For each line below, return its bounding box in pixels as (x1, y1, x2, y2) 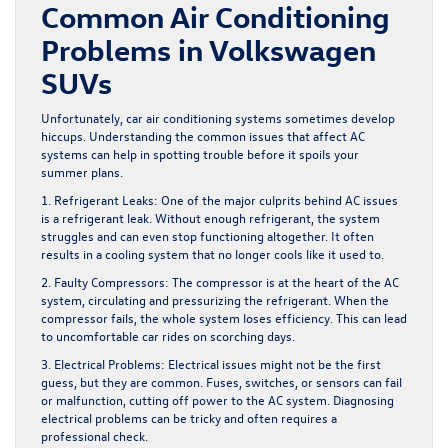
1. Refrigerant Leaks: (41, 191, 161, 209)
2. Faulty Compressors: (41, 273, 172, 291)
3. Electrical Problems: (41, 355, 165, 373)
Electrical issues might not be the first (165, 355, 381, 373)
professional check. (41, 427, 148, 445)
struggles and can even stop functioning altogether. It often (41, 227, 374, 245)
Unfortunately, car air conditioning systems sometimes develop (41, 109, 395, 127)
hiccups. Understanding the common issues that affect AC (41, 127, 365, 145)
